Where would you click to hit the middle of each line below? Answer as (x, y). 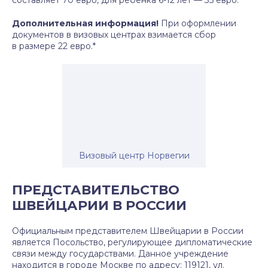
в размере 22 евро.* (54, 46)
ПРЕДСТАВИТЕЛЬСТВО (96, 190)
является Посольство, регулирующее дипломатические (132, 242)
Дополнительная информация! (86, 23)
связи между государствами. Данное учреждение (120, 254)
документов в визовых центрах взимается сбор (114, 35)
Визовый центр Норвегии (134, 156)
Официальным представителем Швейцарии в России (128, 231)
